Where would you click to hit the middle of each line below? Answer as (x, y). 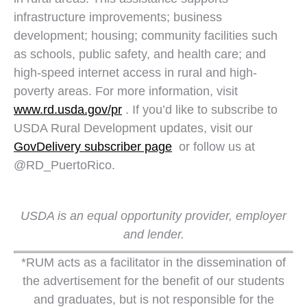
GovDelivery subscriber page (93, 147)
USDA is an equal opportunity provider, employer (153, 216)
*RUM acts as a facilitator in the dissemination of (153, 262)
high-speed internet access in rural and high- (135, 73)
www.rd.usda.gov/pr (68, 110)
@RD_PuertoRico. (64, 165)
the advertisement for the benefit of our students (153, 281)
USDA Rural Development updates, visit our (133, 128)
